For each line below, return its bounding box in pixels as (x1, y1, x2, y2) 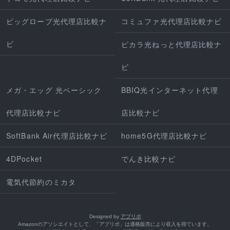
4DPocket (6, 154, 42, 164)
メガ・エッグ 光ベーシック (6, 85, 102, 95)
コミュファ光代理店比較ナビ (121, 16, 222, 27)
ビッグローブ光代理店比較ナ (6, 16, 107, 27)
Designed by (89, 214, 121, 220)
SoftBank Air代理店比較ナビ (6, 130, 108, 141)
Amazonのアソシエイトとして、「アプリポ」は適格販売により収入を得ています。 (18, 221, 212, 227)
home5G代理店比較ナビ (121, 130, 207, 141)
